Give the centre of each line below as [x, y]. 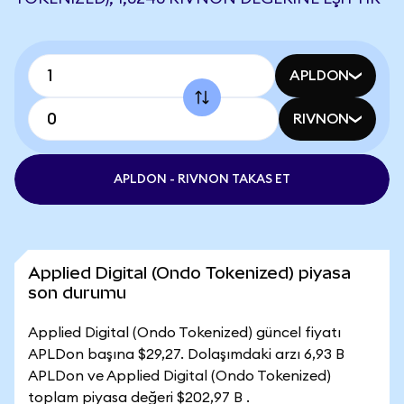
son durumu [77, 293]
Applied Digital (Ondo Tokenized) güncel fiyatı [184, 333]
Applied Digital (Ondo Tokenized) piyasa [189, 273]
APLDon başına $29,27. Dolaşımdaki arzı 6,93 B [186, 354]
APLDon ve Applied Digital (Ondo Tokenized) [179, 376]
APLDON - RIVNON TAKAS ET [202, 179]
